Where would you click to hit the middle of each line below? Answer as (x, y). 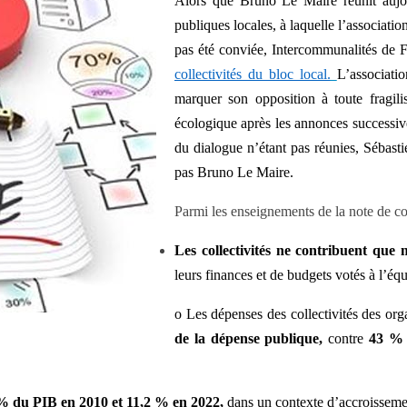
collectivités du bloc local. (253, 74)
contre (346, 338)
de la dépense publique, (249, 338)
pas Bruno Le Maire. (234, 172)
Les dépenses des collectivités (272, 314)
